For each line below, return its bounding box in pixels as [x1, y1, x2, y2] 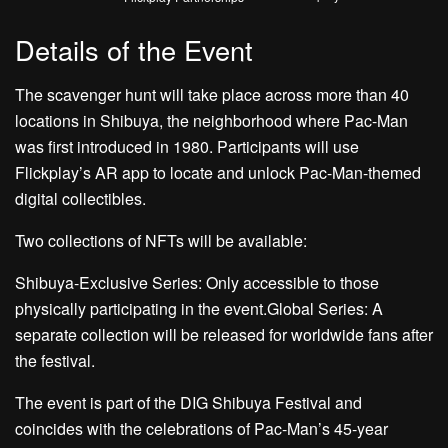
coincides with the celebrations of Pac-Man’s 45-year [15, 416, 388, 440]
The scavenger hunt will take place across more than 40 [15, 82, 409, 106]
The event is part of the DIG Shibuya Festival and [15, 390, 362, 414]
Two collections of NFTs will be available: [15, 228, 307, 252]
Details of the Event [15, 30, 253, 70]
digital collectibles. [15, 186, 146, 210]
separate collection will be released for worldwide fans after [15, 322, 433, 346]
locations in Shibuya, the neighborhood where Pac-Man [15, 108, 408, 132]
